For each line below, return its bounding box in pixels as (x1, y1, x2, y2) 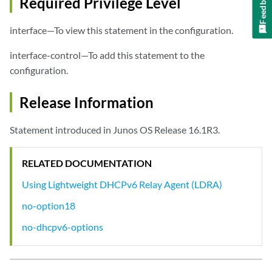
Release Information (19, 93, 154, 112)
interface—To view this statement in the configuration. (10, 24, 233, 36)
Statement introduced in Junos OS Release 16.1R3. (10, 124, 220, 136)
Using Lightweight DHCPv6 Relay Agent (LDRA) (22, 178, 222, 191)
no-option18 (22, 200, 75, 212)
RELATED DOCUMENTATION (22, 157, 152, 169)
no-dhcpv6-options (22, 221, 103, 233)
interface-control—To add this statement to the (10, 49, 205, 61)
